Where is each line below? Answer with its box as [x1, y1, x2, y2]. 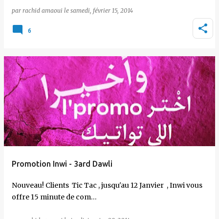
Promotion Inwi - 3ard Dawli [12, 159, 112, 168]
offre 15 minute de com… [12, 193, 97, 201]
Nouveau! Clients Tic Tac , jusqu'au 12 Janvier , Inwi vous [12, 181, 202, 190]
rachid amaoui [22, 7, 63, 14]
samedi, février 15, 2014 [70, 7, 133, 14]
